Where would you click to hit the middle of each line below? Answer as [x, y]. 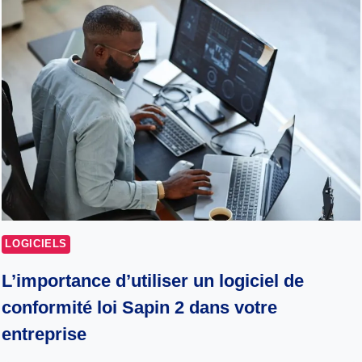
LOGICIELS [36, 244]
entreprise [44, 334]
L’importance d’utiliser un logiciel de [153, 280]
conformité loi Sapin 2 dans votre [140, 307]
